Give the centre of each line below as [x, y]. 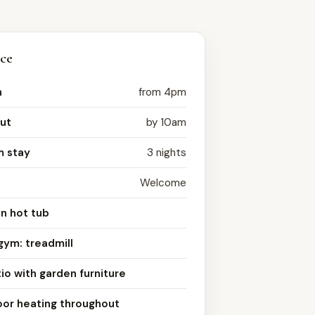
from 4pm [163, 92]
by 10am [167, 123]
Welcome [163, 183]
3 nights [167, 153]
